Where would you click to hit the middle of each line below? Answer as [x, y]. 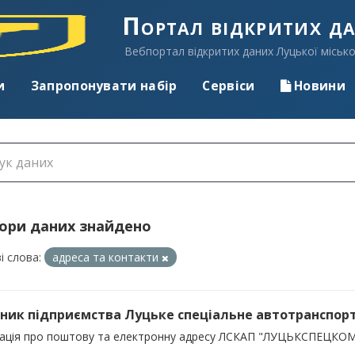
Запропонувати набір [104, 86]
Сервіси [229, 86]
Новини [318, 86]
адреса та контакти [107, 257]
